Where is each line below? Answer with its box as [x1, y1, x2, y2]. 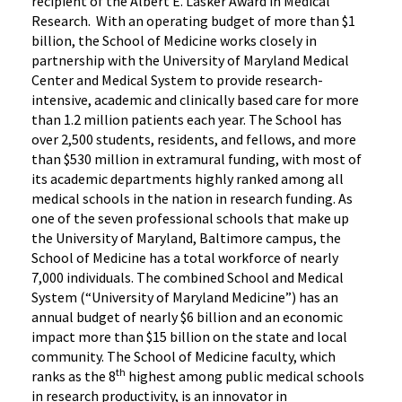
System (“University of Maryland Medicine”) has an [31, 288, 338, 307]
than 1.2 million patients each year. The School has [31, 110, 342, 129]
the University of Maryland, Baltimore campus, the [31, 229, 341, 248]
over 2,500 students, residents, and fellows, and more [31, 130, 356, 149]
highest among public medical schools [126, 367, 364, 386]
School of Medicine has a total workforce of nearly [31, 249, 338, 267]
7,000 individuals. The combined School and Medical [31, 268, 344, 287]
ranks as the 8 [31, 367, 116, 386]
